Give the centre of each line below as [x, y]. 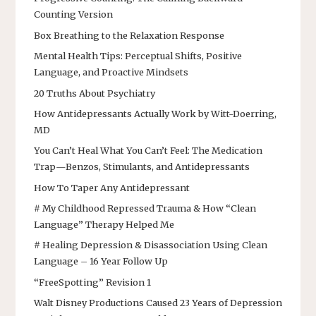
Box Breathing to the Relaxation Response [129, 35]
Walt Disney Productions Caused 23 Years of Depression [158, 303]
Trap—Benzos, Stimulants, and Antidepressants [142, 167]
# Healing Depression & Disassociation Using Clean [151, 245]
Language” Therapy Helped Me [104, 225]
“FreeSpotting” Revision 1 [92, 282]
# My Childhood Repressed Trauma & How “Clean [145, 208]
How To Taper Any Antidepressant [112, 187]
